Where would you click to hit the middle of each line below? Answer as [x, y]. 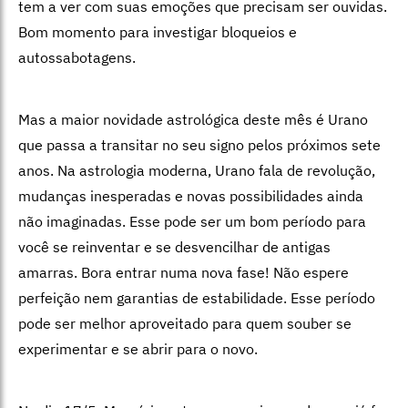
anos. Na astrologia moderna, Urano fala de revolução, [197, 170]
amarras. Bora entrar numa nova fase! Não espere [184, 272]
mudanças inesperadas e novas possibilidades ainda [191, 195]
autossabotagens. [77, 57]
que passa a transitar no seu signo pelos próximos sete [199, 144]
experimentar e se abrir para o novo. [138, 348]
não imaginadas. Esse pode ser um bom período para [192, 221]
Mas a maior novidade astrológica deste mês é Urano [193, 119]
